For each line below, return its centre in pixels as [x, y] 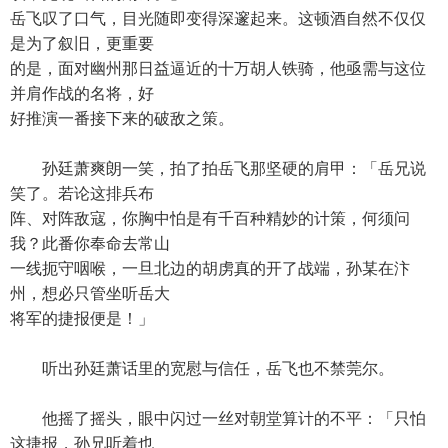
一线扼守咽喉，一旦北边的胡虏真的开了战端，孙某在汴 [210, 268]
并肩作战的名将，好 [82, 93]
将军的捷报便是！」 [82, 318]
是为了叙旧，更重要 [82, 43]
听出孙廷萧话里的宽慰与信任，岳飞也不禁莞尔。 [202, 368]
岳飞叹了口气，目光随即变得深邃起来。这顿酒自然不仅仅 [218, 18]
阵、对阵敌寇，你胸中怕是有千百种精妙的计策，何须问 [210, 218]
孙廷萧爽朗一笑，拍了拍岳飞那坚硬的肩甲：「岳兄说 [218, 168]
